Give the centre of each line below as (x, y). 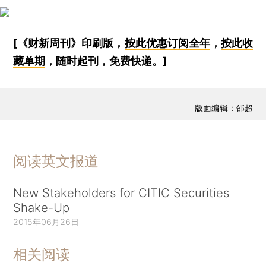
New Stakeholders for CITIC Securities (121, 192)
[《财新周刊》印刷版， (69, 43)
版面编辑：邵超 (224, 108)
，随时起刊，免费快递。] (106, 61)
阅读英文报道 (56, 161)
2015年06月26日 (46, 221)
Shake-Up (42, 207)
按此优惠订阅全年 (167, 43)
